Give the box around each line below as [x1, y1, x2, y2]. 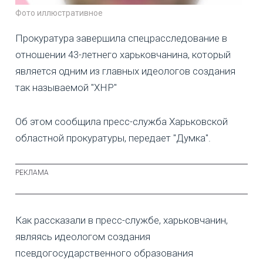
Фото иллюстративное [15, 8, 103, 18]
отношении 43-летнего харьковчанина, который [15, 48, 231, 60]
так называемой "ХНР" [15, 81, 117, 93]
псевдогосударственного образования [15, 247, 193, 259]
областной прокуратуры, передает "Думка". [15, 131, 211, 144]
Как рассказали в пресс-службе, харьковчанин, [15, 214, 228, 226]
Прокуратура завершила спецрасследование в [15, 32, 227, 44]
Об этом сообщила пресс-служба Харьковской [15, 115, 228, 127]
